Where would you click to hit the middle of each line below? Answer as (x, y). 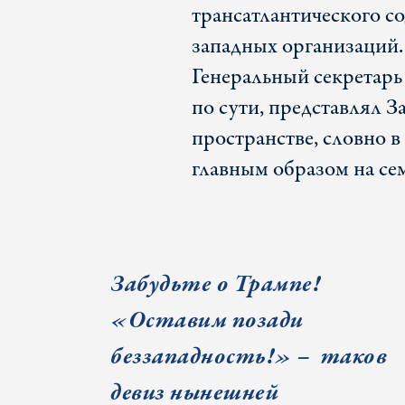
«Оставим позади (207, 321)
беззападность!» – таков (249, 357)
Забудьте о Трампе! (215, 285)
